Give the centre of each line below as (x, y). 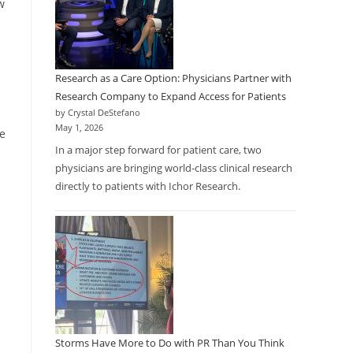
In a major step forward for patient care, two (158, 149)
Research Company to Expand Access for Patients (171, 96)
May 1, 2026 (79, 128)
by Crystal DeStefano (98, 113)
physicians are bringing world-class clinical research (174, 167)
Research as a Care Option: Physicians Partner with (173, 78)
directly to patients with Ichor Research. (148, 186)
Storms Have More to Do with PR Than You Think (170, 342)
